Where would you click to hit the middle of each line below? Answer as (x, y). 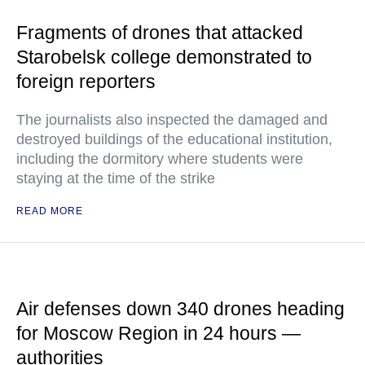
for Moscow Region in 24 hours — (158, 334)
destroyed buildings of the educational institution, (174, 140)
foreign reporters (86, 82)
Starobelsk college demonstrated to (164, 57)
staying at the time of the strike (116, 179)
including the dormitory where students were (160, 159)
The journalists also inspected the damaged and (172, 120)
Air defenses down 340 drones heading (180, 309)
